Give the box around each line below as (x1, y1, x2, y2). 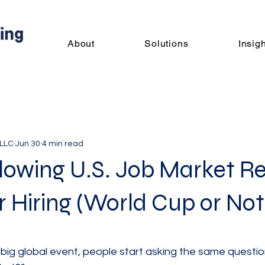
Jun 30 (15, 139, 40, 148)
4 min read (42, 139, 83, 148)
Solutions (144, 38, 189, 49)
